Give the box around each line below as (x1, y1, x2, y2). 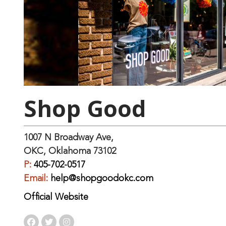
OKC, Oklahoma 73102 (24, 147, 116, 156)
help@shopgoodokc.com (50, 174, 153, 183)
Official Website (24, 193, 88, 202)
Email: (24, 174, 50, 183)
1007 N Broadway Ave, (24, 133, 114, 142)
